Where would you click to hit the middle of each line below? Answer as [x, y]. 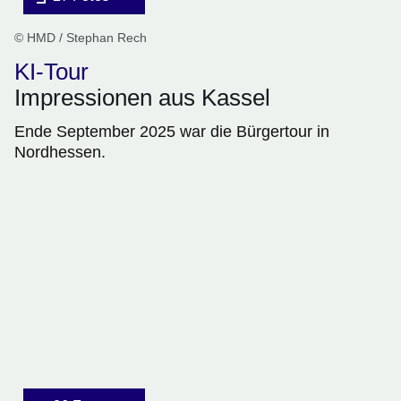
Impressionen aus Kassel [142, 98]
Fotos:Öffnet [53, 256]
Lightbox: [43, 299]
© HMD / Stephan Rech [81, 38]
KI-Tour [51, 72]
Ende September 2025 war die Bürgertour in [172, 132]
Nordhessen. [60, 153]
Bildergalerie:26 [65, 235]
